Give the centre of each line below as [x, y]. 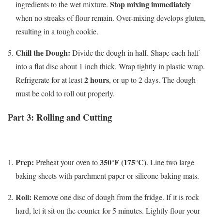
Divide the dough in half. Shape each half [135, 53]
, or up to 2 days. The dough [152, 80]
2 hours [97, 80]
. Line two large [170, 162]
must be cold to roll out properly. [65, 93]
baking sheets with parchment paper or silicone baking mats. [107, 175]
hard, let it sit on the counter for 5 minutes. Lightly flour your [108, 210]
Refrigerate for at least [50, 80]
